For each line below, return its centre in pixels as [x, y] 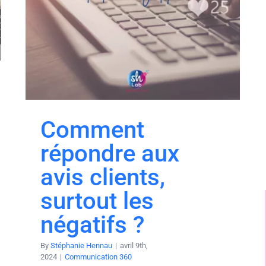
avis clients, [103, 178]
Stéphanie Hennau [81, 246]
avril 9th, [134, 246]
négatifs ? [92, 225]
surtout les [97, 201]
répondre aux [110, 154]
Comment [92, 130]
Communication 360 [98, 257]
